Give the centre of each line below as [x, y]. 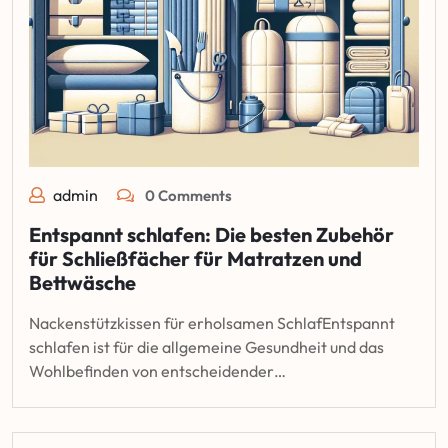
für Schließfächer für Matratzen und [195, 258]
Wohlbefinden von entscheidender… [157, 370]
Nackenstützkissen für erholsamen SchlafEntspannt [212, 322]
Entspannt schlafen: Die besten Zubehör [211, 234]
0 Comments [187, 195]
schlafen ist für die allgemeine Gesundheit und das [206, 346]
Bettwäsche [82, 282]
